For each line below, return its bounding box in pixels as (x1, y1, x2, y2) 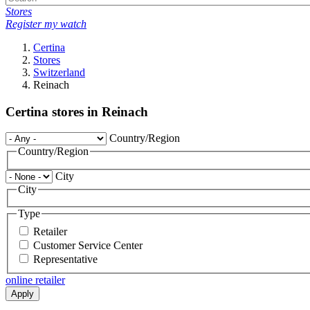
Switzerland (33, 66, 85, 78)
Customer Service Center (33, 239, 143, 252)
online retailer (6, 274, 65, 286)
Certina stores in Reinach (6, 104, 148, 119)
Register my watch (6, 17, 86, 30)
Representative (33, 253, 98, 266)
